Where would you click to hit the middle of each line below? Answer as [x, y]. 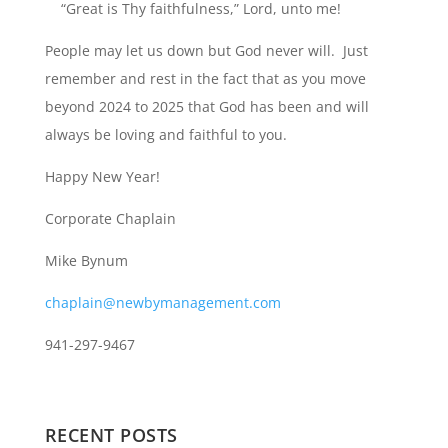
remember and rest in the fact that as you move [205, 78]
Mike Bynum [86, 260]
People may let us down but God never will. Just [206, 50]
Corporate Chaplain [110, 218]
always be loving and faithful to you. [165, 134]
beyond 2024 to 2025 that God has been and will [206, 106]
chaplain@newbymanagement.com [162, 302]
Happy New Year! [102, 176]
